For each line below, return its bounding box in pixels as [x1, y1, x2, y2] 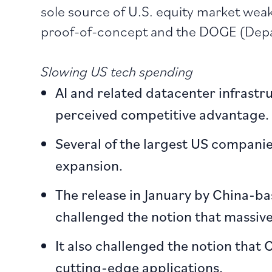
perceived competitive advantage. [55, 104, 270, 123]
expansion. [55, 155, 123, 174]
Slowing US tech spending [41, 61, 194, 81]
